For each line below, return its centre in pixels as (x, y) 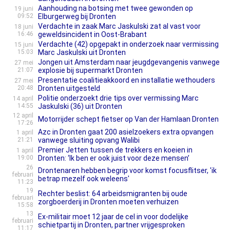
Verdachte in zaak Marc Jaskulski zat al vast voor (119, 26)
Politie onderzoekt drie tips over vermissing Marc (118, 98)
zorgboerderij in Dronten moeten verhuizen (108, 202)
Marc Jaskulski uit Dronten (82, 52)
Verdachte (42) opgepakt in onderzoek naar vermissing (128, 44)
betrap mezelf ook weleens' (84, 179)
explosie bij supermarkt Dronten (90, 70)
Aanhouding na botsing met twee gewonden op (116, 8)
